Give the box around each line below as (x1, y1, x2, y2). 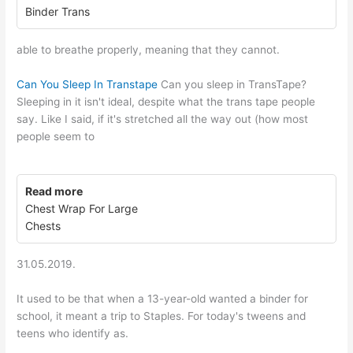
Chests (25, 218, 61, 232)
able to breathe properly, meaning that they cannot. (17, 43, 281, 56)
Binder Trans (25, 5, 91, 18)
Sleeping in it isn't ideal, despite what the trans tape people (17, 95, 316, 108)
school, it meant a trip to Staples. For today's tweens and (17, 309, 307, 322)
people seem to (17, 129, 95, 143)
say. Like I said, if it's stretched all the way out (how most (17, 112, 309, 125)
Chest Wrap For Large (25, 201, 139, 215)
